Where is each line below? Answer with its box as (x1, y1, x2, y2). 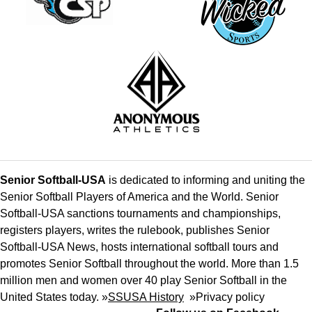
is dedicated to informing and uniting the (106, 174, 305, 187)
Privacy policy (196, 291, 265, 304)
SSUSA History (108, 291, 184, 304)
